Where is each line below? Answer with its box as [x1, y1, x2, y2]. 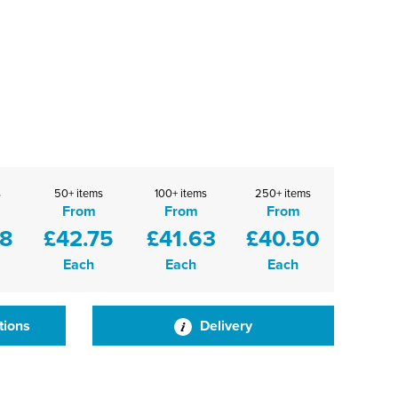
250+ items [255, 185, 311, 201]
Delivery [195, 315, 252, 336]
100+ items [155, 185, 207, 201]
